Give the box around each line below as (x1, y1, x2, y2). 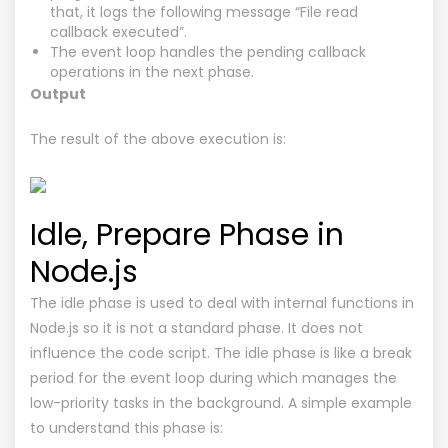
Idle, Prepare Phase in (30, 213, 344, 256)
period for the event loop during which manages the (30, 367, 397, 388)
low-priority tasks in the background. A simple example (30, 392, 412, 413)
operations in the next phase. (50, 61, 254, 82)
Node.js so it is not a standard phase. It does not (30, 317, 363, 338)
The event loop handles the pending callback (50, 41, 366, 62)
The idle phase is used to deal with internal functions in (30, 292, 414, 313)
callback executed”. (50, 21, 187, 42)
